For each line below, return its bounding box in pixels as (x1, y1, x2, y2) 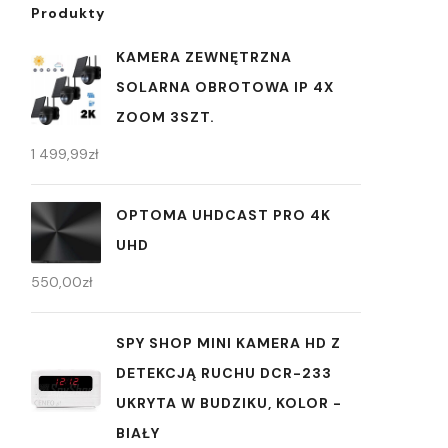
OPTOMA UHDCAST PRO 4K (116, 206, 331, 224)
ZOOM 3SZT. (116, 108, 215, 126)
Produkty (31, 4, 105, 22)
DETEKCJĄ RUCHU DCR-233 (116, 364, 332, 382)
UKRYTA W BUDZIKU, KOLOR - (116, 394, 342, 412)
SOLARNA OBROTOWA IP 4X (116, 78, 334, 96)
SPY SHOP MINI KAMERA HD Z (116, 334, 341, 352)
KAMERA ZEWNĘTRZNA (116, 48, 292, 66)
